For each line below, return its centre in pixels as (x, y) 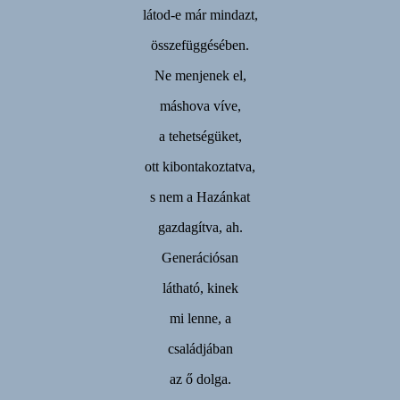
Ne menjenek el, (200, 75)
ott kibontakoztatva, (200, 166)
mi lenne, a (200, 318)
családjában (200, 348)
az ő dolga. (200, 379)
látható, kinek (200, 287)
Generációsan (200, 257)
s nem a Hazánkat (200, 196)
